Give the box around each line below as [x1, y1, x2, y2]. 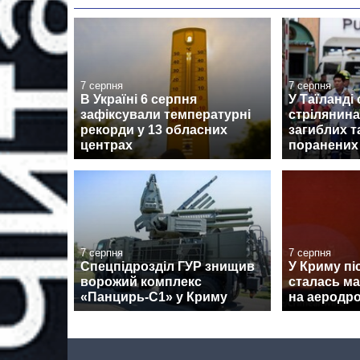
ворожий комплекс [80, 274, 202, 288]
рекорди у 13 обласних [80, 122, 227, 137]
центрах [80, 137, 133, 152]
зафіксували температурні [80, 107, 251, 121]
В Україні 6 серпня [80, 92, 197, 106]
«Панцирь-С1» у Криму [80, 289, 227, 304]
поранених [288, 137, 358, 152]
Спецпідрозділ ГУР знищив [80, 259, 255, 273]
